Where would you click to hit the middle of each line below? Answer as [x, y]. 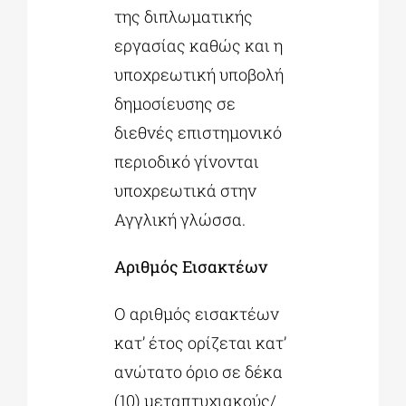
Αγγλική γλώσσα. [179, 220]
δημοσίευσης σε [174, 104]
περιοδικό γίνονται [186, 162]
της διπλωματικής [183, 17]
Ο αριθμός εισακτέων [196, 314]
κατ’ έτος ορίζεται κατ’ [200, 343]
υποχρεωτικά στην [185, 191]
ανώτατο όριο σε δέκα [198, 372]
